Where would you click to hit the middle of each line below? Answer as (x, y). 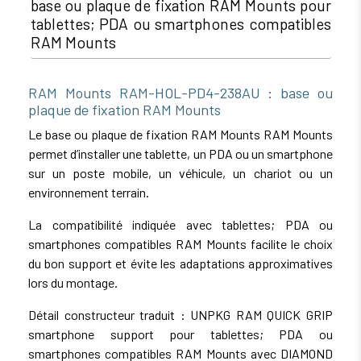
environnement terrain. (89, 192)
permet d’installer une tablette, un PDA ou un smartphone (180, 153)
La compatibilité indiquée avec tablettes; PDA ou (180, 224)
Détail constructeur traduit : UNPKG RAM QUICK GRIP (180, 314)
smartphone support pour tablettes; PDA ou (180, 334)
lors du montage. (73, 282)
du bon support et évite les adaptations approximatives (180, 263)
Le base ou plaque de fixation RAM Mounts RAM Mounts (180, 134)
